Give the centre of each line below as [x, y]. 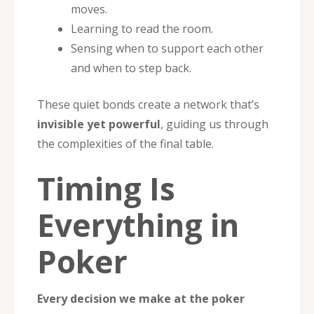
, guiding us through [214, 124]
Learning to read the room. [142, 28]
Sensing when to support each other [167, 48]
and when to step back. [131, 68]
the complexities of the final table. [125, 143]
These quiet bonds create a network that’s [148, 104]
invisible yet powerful [99, 124]
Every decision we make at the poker [141, 298]
